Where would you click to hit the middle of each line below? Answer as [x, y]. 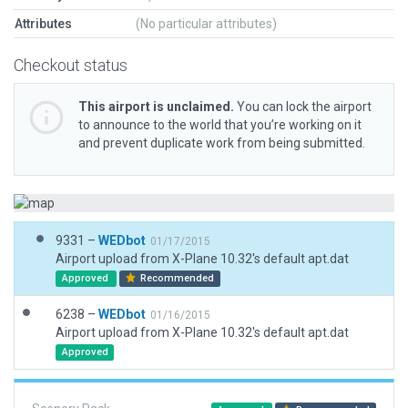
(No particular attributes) [206, 24]
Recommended [176, 278]
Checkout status [71, 65]
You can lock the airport [303, 107]
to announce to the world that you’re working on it [220, 125]
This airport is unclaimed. [156, 107]
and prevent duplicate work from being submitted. [222, 143]
